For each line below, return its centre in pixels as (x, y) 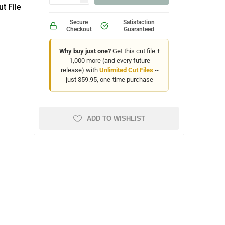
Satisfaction (139, 22)
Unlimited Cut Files (126, 70)
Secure (79, 22)
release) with (80, 70)
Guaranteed (139, 29)
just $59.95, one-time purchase (110, 80)
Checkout (79, 29)
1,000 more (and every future (109, 61)
